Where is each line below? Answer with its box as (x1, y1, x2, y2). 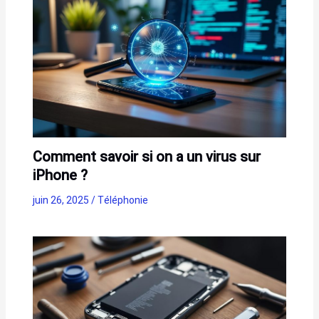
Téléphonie (97, 192, 148, 208)
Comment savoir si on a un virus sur (32, 146, 261, 167)
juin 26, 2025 (32, 192, 91, 208)
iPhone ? (32, 164, 88, 186)
